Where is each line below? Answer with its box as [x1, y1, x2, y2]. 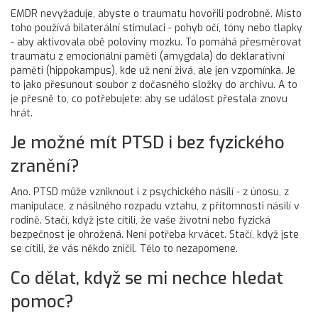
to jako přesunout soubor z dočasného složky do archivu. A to [11, 78, 297, 92]
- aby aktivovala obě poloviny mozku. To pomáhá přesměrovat [11, 35, 302, 49]
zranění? [11, 155, 79, 177]
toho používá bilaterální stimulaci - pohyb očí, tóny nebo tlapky [11, 21, 302, 35]
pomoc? [11, 290, 74, 313]
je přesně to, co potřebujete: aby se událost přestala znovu [11, 92, 287, 106]
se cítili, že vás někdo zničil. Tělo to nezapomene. [11, 242, 238, 256]
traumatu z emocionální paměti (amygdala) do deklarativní [11, 50, 285, 63]
